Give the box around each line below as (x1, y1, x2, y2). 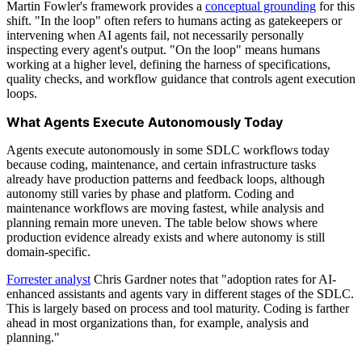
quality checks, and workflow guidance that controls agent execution (6, 71, 356, 86)
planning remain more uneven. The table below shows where (6, 215, 318, 229)
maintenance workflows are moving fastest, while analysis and (6, 200, 324, 215)
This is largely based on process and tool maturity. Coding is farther (6, 301, 349, 315)
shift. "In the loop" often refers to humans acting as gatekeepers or (6, 13, 342, 27)
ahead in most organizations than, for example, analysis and (6, 315, 309, 330)
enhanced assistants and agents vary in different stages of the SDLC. (6, 286, 354, 301)
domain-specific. (6, 244, 90, 259)
